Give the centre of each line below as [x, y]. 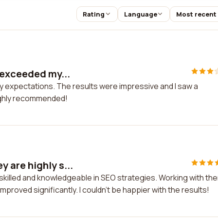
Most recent [197, 14]
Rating [93, 14]
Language [140, 14]
